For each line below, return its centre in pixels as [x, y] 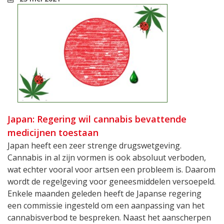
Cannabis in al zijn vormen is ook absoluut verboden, [107, 157]
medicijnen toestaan [53, 132]
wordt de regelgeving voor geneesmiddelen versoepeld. [111, 181]
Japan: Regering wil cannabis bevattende [97, 119]
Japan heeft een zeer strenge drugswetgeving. [94, 145]
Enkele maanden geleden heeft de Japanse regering [104, 193]
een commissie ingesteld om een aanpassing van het [106, 205]
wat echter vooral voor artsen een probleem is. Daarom [111, 169]
